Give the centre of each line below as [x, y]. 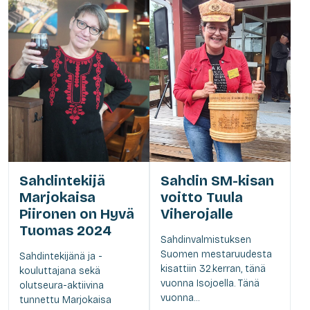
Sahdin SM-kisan [217, 180]
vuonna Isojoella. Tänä [210, 283]
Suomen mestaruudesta [216, 254]
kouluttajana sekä [60, 271]
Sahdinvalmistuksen [206, 239]
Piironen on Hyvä [77, 213]
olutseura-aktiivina [62, 285]
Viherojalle [197, 213]
